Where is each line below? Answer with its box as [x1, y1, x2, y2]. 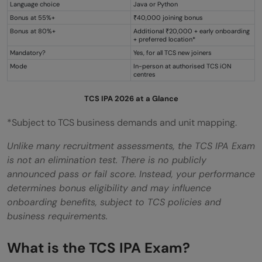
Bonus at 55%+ [10, 13, 55, 22]
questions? [37, 9, 89, 24]
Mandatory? [10, 48, 46, 57]
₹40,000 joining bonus [133, 13, 203, 22]
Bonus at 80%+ [10, 26, 56, 35]
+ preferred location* [133, 35, 195, 43]
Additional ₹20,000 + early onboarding [133, 26, 250, 35]
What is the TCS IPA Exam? [7, 238, 190, 257]
